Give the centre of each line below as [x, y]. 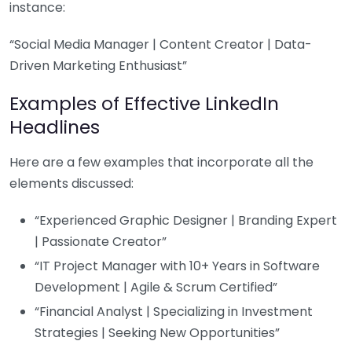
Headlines [55, 126]
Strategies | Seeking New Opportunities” [157, 332]
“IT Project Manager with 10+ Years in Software [177, 266]
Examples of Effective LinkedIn [144, 103]
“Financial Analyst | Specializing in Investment [174, 311]
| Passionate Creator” [101, 241]
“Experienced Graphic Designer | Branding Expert [186, 220]
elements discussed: [71, 183]
